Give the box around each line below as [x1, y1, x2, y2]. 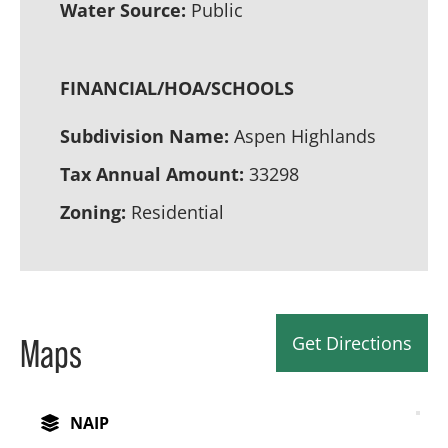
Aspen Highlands [234, 123, 376, 148]
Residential [131, 199, 224, 224]
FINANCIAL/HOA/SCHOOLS [60, 75, 294, 100]
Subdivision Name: [60, 123, 229, 148]
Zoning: [60, 199, 126, 224]
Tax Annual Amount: [60, 161, 244, 186]
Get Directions [292, 330, 412, 355]
